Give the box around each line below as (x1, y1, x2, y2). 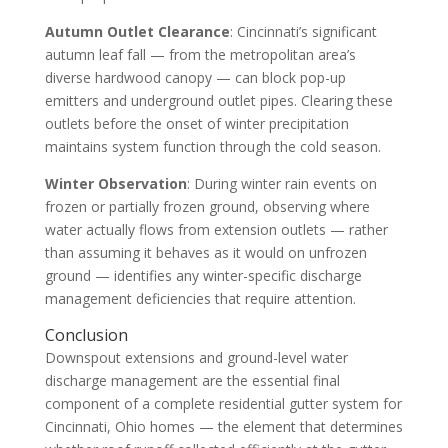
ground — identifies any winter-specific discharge (44, 265, 362, 285)
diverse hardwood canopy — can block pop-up (44, 67, 346, 87)
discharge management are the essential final (44, 370, 340, 390)
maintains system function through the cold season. (44, 136, 381, 156)
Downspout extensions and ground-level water (44, 347, 348, 367)
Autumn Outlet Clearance (44, 21, 230, 41)
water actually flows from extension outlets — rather (44, 219, 388, 239)
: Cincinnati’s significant (229, 21, 377, 41)
